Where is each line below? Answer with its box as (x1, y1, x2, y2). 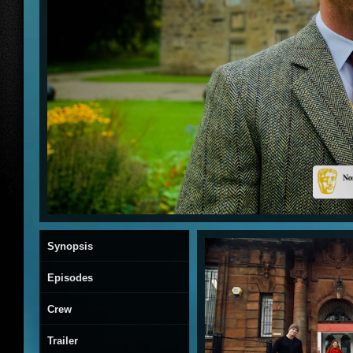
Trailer (47, 335, 78, 347)
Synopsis (47, 240, 93, 252)
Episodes (47, 272, 93, 284)
